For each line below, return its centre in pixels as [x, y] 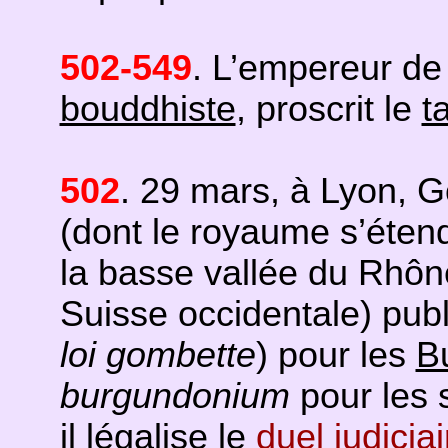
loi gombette [157, 355]
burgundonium [174, 396]
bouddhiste [147, 109]
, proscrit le [328, 109]
